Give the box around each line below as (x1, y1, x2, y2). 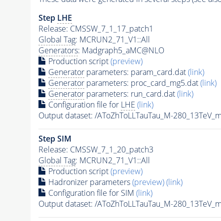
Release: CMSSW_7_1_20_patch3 (38, 144, 153, 155)
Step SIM (38, 133, 72, 144)
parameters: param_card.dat (84, 66, 188, 77)
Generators (38, 44, 78, 56)
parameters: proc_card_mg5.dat (84, 77, 200, 88)
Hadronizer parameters (46, 176, 132, 187)
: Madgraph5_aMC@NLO (77, 44, 164, 56)
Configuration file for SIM (46, 187, 136, 198)
